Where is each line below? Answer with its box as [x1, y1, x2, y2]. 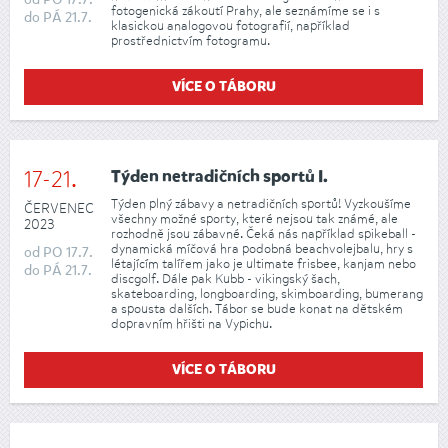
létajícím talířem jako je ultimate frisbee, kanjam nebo [111, 254, 416, 272]
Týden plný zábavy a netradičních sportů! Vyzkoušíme [111, 194, 411, 212]
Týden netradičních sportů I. [111, 169, 328, 187]
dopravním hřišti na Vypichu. [111, 314, 272, 332]
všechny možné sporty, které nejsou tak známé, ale [111, 209, 398, 227]
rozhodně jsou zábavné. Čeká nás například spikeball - [111, 224, 416, 242]
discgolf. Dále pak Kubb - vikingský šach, [111, 269, 340, 287]
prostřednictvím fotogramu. [111, 31, 270, 49]
